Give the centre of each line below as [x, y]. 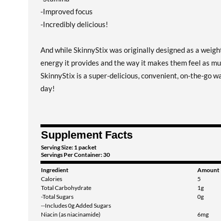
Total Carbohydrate [66, 188]
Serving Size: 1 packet [69, 147]
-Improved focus [67, 11]
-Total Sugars [57, 197]
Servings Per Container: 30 [75, 155]
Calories [52, 179]
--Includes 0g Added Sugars [76, 205]
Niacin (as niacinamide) [71, 214]
